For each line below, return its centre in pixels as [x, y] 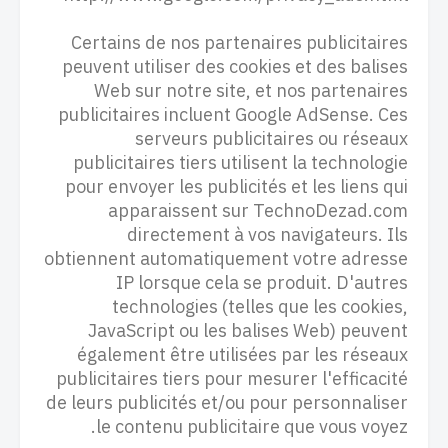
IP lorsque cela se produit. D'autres [262, 282]
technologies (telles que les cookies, [260, 306]
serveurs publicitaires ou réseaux [271, 138]
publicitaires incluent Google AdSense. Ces [233, 114]
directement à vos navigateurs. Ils [267, 234]
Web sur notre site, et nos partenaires [251, 90]
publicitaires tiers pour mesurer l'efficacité [232, 378]
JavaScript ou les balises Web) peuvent [248, 330]
